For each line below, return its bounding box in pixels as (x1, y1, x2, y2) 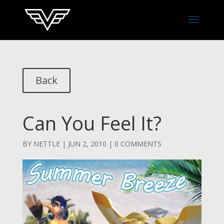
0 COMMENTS (114, 139, 161, 148)
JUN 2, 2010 (67, 139, 106, 148)
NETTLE (33, 139, 60, 148)
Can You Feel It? (22, 110, 161, 136)
